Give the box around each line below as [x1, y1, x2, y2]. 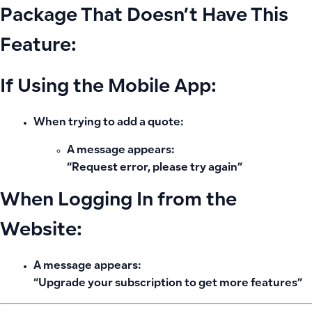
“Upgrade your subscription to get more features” [33, 279, 302, 290]
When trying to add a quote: [33, 118, 183, 129]
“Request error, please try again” [67, 162, 242, 173]
